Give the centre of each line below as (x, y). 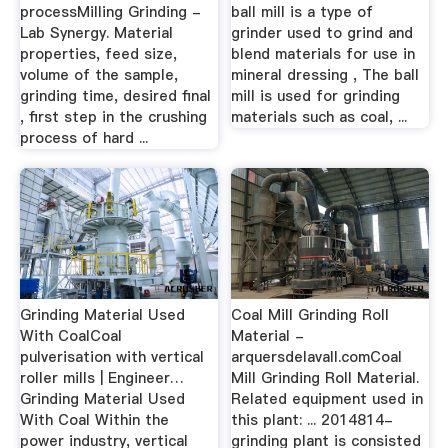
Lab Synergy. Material (96, 32)
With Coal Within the (94, 419)
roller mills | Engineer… (101, 377)
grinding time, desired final (115, 95)
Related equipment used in (327, 398)
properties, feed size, (98, 53)
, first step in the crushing (113, 116)
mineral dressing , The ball (325, 74)
